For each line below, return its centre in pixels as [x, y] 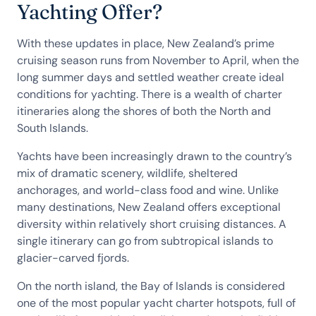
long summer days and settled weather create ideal [151, 77]
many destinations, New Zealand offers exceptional [149, 207]
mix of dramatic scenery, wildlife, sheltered [127, 173]
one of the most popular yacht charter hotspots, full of [156, 303]
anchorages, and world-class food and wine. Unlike [148, 190]
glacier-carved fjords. [73, 258]
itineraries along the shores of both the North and [144, 111]
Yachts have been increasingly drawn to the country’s [154, 156]
